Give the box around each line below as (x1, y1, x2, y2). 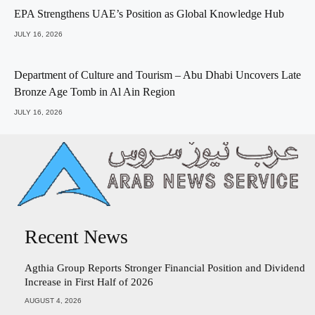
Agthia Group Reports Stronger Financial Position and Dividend (25, 262, 305, 274)
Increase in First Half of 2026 (25, 276, 153, 288)
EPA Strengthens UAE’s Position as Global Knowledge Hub (14, 8, 284, 20)
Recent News (25, 226, 128, 248)
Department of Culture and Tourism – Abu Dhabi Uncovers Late (14, 69, 301, 82)
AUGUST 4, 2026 (25, 297, 82, 305)
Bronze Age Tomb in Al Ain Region (14, 86, 175, 98)
